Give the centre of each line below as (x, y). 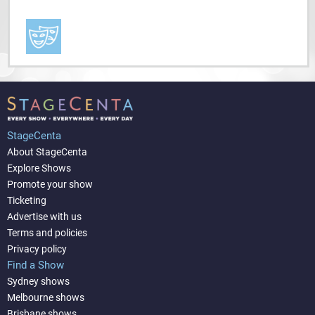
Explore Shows (39, 168)
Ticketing (27, 200)
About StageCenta (47, 152)
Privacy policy (37, 249)
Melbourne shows (46, 297)
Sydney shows (38, 281)
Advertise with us (44, 216)
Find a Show (36, 265)
